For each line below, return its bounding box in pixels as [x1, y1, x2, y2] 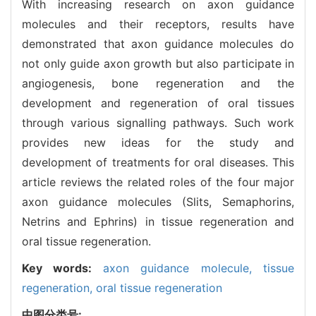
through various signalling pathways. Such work [22, 115, 294, 130]
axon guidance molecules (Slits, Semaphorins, [22, 194, 294, 209]
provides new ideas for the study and [22, 135, 294, 150]
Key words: [22, 260, 103, 275]
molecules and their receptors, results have [22, 16, 294, 31]
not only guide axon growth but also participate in [22, 56, 294, 71]
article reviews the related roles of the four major [22, 174, 294, 189]
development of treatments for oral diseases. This [22, 154, 294, 169]
